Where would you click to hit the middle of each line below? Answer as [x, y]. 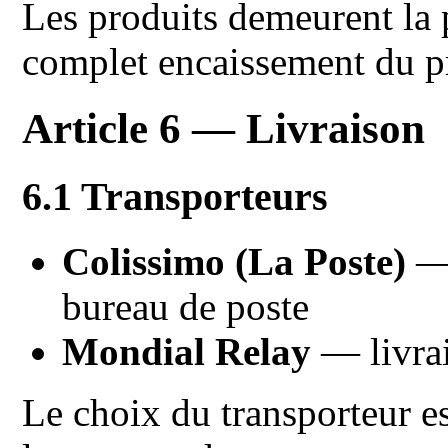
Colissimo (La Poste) [234, 261]
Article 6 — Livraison [224, 129]
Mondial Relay [187, 351]
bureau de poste [186, 306]
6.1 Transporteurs [175, 196]
